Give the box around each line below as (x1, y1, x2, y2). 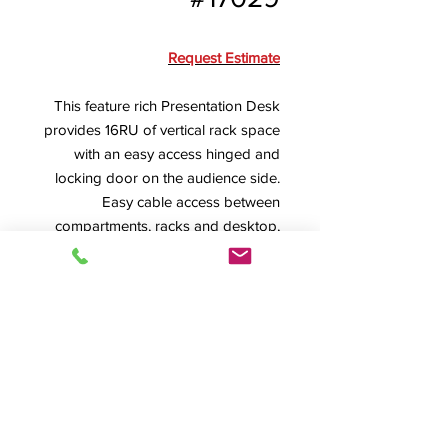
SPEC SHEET (192, 313, 280, 330)
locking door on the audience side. (55, 169, 280, 186)
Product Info (176, 421, 280, 444)
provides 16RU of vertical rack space (44, 121, 280, 138)
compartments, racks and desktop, (55, 217, 280, 234)
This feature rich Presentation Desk (54, 97, 280, 114)
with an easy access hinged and (74, 145, 280, 162)
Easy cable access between (102, 193, 280, 210)
